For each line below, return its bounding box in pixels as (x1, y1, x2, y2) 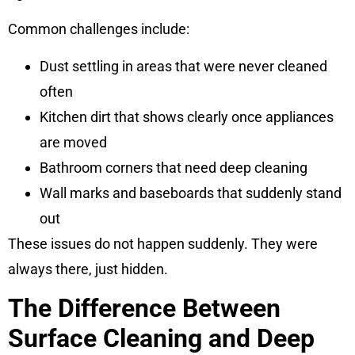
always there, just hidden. (8, 260, 168, 277)
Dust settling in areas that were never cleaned (40, 57, 327, 74)
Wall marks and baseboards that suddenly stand (40, 184, 342, 201)
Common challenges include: (8, 21, 189, 38)
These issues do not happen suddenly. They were (8, 235, 318, 252)
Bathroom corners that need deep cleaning (40, 158, 307, 176)
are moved (40, 133, 107, 151)
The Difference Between (8, 293, 281, 324)
